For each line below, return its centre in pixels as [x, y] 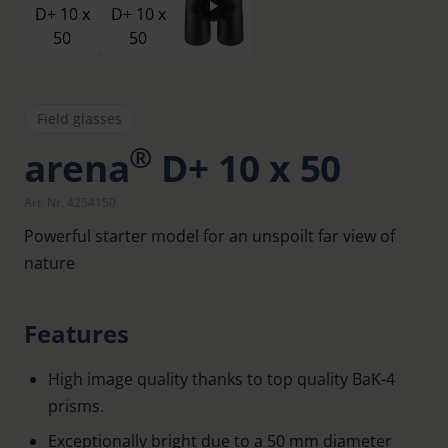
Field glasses [79, 118]
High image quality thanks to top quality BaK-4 [221, 379]
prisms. [76, 406]
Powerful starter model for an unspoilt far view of [209, 236]
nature [49, 263]
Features [76, 333]
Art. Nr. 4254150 [70, 202]
